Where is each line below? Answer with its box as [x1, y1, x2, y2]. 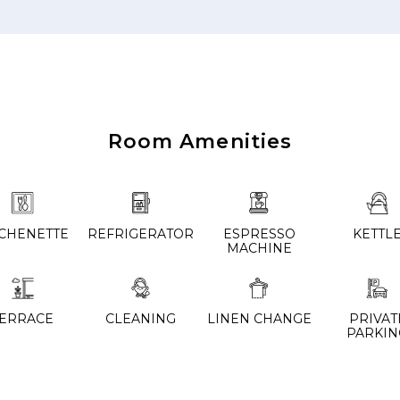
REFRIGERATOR [87, 225, 195, 242]
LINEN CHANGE [206, 311, 312, 328]
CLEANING [105, 311, 177, 328]
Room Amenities [107, 129, 293, 154]
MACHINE [226, 239, 292, 256]
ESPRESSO [222, 225, 296, 242]
